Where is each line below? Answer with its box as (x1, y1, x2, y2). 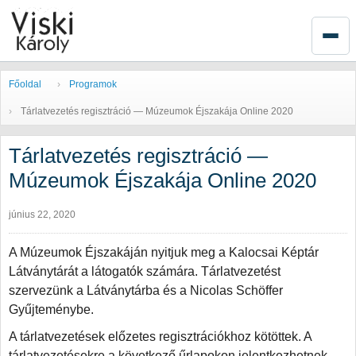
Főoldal (9, 79, 41, 90)
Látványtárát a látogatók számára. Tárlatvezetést (9, 265, 281, 278)
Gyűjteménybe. (9, 303, 94, 316)
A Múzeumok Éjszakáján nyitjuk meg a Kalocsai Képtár (9, 246, 319, 259)
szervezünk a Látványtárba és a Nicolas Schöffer (9, 284, 283, 297)
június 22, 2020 (9, 209, 75, 220)
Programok (69, 79, 117, 90)
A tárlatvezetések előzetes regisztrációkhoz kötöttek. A (9, 330, 311, 343)
